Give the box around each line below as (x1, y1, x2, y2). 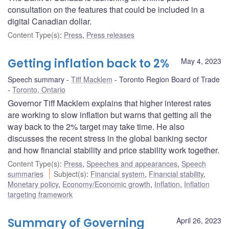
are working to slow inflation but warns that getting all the (8, 108, 212, 121)
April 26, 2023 (176, 215, 221, 225)
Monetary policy (8, 178, 58, 189)
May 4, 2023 (181, 55, 221, 66)
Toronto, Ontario (12, 84, 65, 95)
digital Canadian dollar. (8, 15, 91, 27)
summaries (8, 168, 43, 179)
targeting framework (8, 189, 73, 199)
